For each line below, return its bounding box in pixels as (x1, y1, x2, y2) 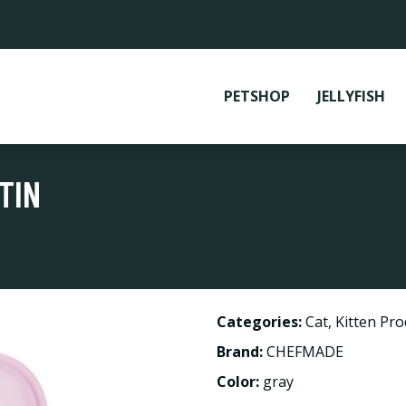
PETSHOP (224, 86, 290, 106)
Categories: (217, 312, 302, 332)
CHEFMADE (266, 342, 343, 362)
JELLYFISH (317, 86, 385, 106)
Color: (217, 372, 263, 391)
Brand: (217, 342, 266, 362)
